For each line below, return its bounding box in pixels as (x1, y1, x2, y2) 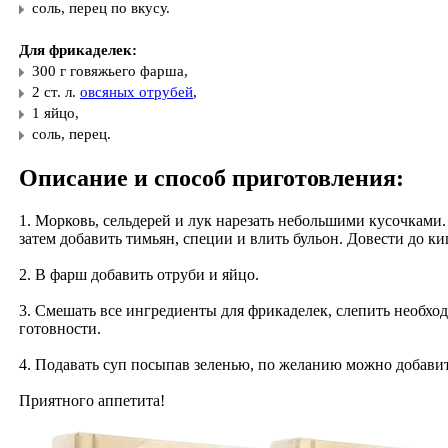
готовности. (19, 320, 101, 338)
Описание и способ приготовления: (19, 165, 404, 192)
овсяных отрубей (80, 84, 193, 101)
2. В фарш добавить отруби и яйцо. (19, 266, 259, 284)
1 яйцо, (32, 105, 79, 122)
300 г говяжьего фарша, (32, 63, 188, 80)
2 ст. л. (32, 84, 80, 101)
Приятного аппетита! (19, 392, 165, 410)
